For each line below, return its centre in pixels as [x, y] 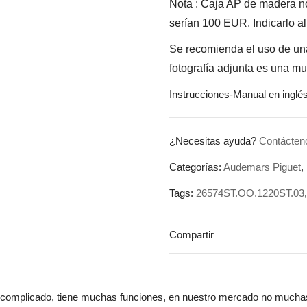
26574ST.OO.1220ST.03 [250, 193]
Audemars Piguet [262, 167]
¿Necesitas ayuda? [214, 141]
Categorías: [197, 167]
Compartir [192, 235]
